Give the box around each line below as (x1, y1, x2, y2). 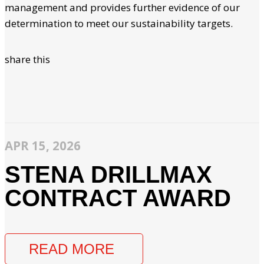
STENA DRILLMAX (5, 161, 212, 187)
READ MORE (29, 240, 114, 257)
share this (5, 52, 50, 66)
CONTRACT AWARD (5, 184, 231, 211)
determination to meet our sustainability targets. (5, 16, 233, 30)
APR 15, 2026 (5, 137, 81, 154)
